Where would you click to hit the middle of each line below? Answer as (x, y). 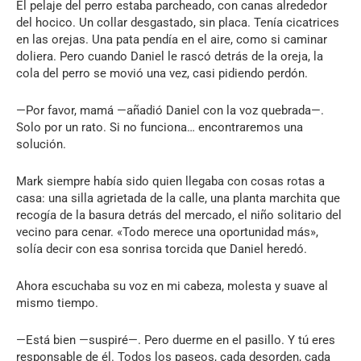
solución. (41, 144)
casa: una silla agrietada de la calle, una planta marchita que (178, 198)
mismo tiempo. (57, 303)
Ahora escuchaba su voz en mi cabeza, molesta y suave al (172, 286)
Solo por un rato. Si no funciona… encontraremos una (160, 127)
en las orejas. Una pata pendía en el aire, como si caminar (172, 39)
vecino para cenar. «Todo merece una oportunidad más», (167, 232)
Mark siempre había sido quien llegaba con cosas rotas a (170, 181)
